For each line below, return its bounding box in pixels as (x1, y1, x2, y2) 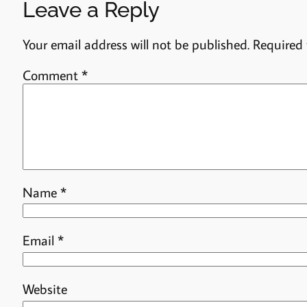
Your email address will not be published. (22, 36, 249, 53)
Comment (22, 66, 82, 84)
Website (22, 280, 67, 297)
